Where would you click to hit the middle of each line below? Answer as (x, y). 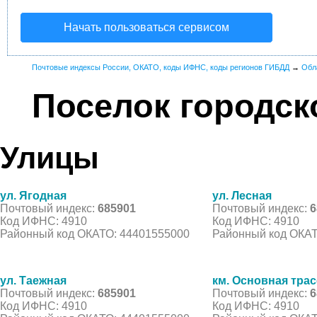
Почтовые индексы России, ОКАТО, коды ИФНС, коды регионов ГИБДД (161, 67)
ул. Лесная (242, 195)
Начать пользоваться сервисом (146, 27)
